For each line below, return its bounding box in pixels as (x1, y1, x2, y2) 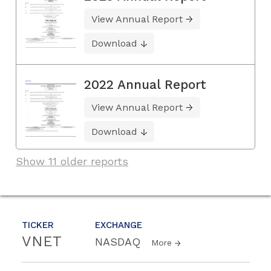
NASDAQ (95, 235, 144, 248)
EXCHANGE (95, 219, 142, 230)
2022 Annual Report (84, 76, 206, 92)
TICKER (22, 219, 54, 230)
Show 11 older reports (16, 154, 128, 168)
